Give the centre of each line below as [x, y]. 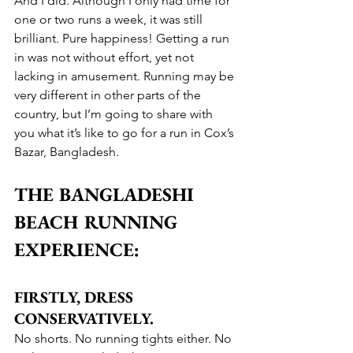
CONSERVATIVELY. [84, 318]
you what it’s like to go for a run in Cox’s [126, 132]
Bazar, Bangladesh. [67, 151]
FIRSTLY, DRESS [76, 297]
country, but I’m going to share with [115, 113]
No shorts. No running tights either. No [124, 338]
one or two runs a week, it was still [110, 19]
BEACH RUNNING [98, 221]
